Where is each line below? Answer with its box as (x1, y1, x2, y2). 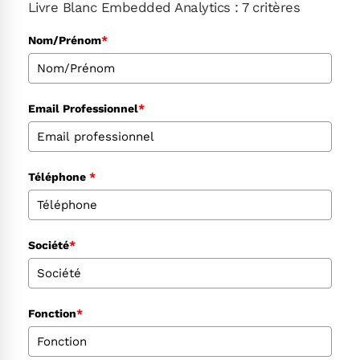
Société (28, 238, 69, 252)
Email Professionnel (28, 101, 138, 115)
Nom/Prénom (28, 33, 101, 47)
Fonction (28, 306, 76, 320)
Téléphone (28, 170, 89, 183)
